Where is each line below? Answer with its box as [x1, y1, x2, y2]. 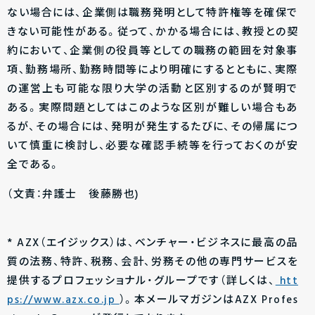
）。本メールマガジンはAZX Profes [119, 292, 299, 309]
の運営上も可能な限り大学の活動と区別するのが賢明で [7, 81, 298, 98]
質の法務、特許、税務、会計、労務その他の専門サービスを [7, 254, 298, 271]
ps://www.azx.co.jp [7, 292, 120, 309]
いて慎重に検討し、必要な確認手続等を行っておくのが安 [7, 138, 298, 155]
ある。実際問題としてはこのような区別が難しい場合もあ [7, 100, 298, 117]
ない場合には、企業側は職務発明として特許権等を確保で [7, 5, 298, 22]
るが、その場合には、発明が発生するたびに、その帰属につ [7, 119, 298, 136]
